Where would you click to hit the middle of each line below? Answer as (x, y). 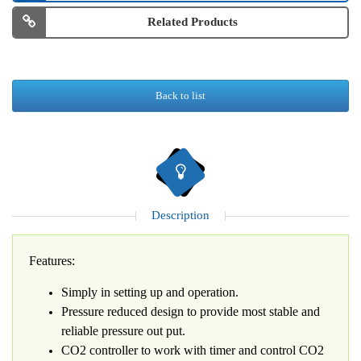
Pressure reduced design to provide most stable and (191, 311)
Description (180, 215)
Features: (52, 261)
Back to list (180, 95)
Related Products (193, 22)
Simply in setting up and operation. (150, 292)
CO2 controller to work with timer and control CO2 (193, 350)
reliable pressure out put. (123, 331)
